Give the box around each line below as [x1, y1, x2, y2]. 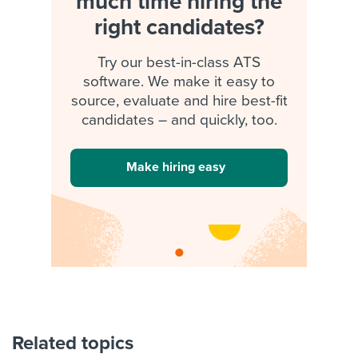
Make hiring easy [126, 159, 225, 176]
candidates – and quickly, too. [81, 111, 277, 129]
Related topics [12, 332, 133, 356]
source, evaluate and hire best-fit [70, 92, 288, 110]
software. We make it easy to [83, 73, 275, 91]
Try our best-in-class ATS [97, 54, 261, 72]
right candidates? [93, 14, 265, 42]
